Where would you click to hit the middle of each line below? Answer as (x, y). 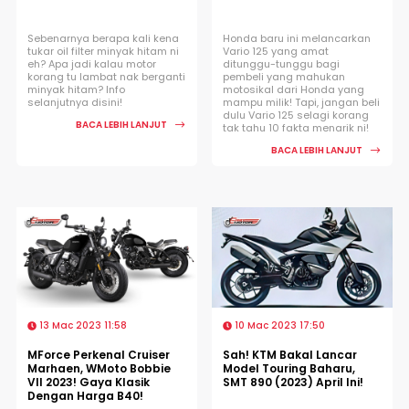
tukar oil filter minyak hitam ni (103, 51)
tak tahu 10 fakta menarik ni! (296, 127)
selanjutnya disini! (75, 102)
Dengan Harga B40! (85, 395)
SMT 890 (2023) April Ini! (293, 382)
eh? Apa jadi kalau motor (92, 63)
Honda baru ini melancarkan (297, 38)
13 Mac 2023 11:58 (82, 325)
